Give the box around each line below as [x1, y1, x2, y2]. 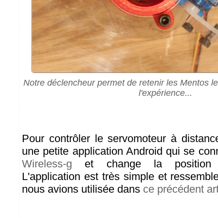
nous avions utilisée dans [22, 183, 143, 195]
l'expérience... [139, 88, 192, 98]
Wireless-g [22, 158, 72, 170]
